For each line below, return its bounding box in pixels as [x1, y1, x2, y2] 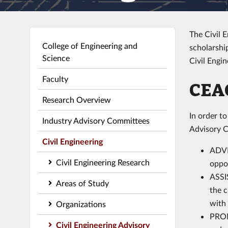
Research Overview [42, 94, 111, 104]
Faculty [42, 73, 68, 83]
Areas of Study [55, 178, 109, 188]
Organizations [55, 198, 106, 209]
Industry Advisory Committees [42, 115, 150, 125]
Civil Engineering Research [55, 157, 150, 167]
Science [42, 52, 70, 63]
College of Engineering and [42, 40, 137, 50]
